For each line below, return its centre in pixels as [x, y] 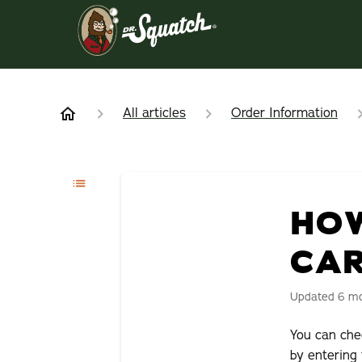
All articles [154, 114]
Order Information [284, 114]
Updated [317, 297]
